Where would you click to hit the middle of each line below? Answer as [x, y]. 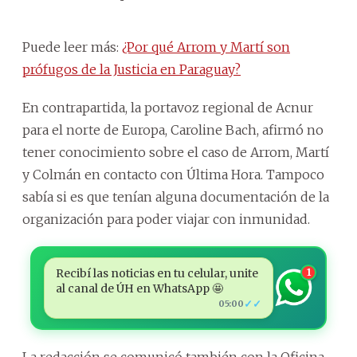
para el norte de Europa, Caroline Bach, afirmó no [173, 129]
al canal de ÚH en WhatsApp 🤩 [139, 288]
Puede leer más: [72, 47]
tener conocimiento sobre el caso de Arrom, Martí [176, 152]
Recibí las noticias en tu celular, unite [157, 273]
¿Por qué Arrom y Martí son [206, 47]
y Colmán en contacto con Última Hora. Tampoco [173, 174]
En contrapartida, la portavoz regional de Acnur [168, 107]
